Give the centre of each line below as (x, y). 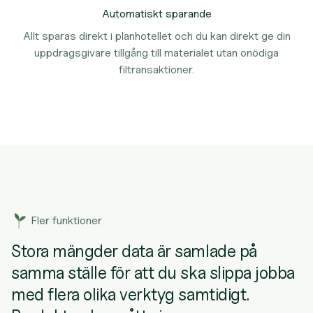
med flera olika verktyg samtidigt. (130, 294)
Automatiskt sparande (156, 14)
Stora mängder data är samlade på (134, 251)
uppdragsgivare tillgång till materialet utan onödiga (156, 53)
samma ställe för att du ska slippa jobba (153, 273)
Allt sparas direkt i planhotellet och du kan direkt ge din (156, 36)
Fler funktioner (66, 220)
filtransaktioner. (156, 70)
